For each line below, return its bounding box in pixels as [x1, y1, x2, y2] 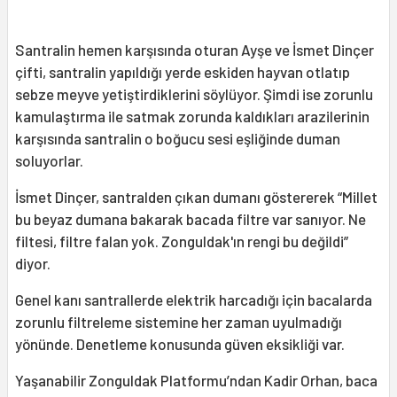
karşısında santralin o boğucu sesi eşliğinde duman [15, 129, 340, 148]
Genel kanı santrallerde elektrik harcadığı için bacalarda [15, 291, 372, 309]
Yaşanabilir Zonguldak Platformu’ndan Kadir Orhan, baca [15, 371, 378, 390]
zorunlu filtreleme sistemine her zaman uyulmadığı [15, 313, 342, 331]
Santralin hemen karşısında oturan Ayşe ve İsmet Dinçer [15, 41, 374, 59]
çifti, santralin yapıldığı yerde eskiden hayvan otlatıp [15, 63, 350, 82]
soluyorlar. [15, 152, 86, 170]
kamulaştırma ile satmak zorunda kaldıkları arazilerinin [15, 107, 370, 126]
